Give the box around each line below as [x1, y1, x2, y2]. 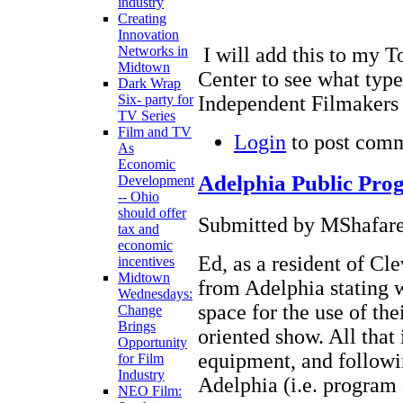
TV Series [118, 108, 175, 124]
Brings [118, 318, 156, 335]
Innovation [118, 27, 179, 43]
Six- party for [118, 92, 193, 108]
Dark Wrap [118, 76, 181, 92]
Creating [118, 11, 166, 27]
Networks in [118, 43, 188, 59]
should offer [118, 205, 186, 221]
